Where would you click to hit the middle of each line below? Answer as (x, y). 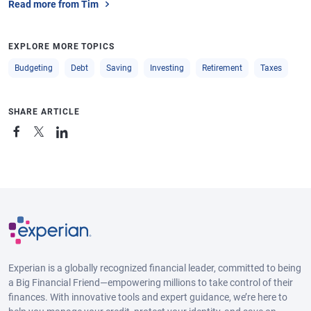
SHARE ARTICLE (44, 112)
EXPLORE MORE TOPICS (62, 47)
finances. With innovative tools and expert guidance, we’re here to (148, 297)
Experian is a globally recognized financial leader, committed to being (155, 268)
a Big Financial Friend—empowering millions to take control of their (151, 282)
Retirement (222, 68)
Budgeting (34, 68)
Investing (167, 68)
